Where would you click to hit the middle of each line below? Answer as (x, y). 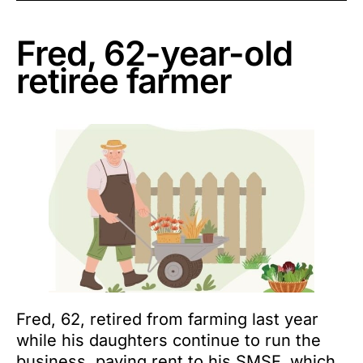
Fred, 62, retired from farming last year (167, 320)
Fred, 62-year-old (154, 53)
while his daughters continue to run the (169, 341)
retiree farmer (124, 81)
